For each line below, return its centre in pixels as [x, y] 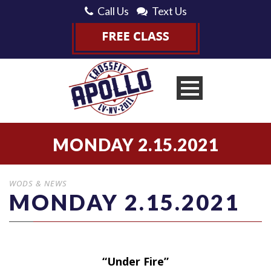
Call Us [113, 11]
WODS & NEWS [38, 183]
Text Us [169, 11]
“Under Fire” [135, 261]
